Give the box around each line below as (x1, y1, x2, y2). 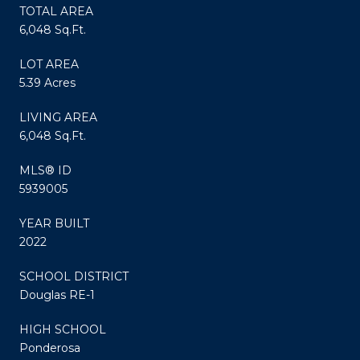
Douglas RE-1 (19, 287, 95, 302)
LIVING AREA (19, 109, 97, 125)
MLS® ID (19, 162, 72, 178)
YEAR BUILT (19, 215, 89, 231)
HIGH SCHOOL (19, 321, 106, 337)
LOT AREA (19, 56, 79, 72)
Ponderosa (19, 340, 80, 355)
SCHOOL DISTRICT (19, 268, 129, 284)
